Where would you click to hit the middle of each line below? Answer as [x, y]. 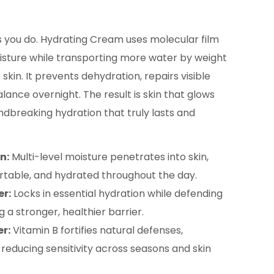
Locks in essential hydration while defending [117, 194]
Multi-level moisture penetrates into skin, [109, 157]
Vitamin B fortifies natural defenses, [97, 230]
